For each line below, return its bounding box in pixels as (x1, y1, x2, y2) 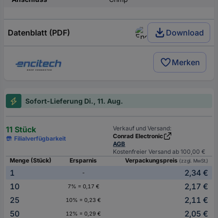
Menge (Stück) (10, 157, 52, 164)
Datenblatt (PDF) (8, 28, 70, 37)
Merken (172, 57, 200, 68)
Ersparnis (70, 157, 97, 164)
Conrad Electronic (113, 132, 163, 140)
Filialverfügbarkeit (14, 135, 66, 143)
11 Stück (6, 125, 36, 135)
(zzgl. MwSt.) (179, 158, 208, 164)
